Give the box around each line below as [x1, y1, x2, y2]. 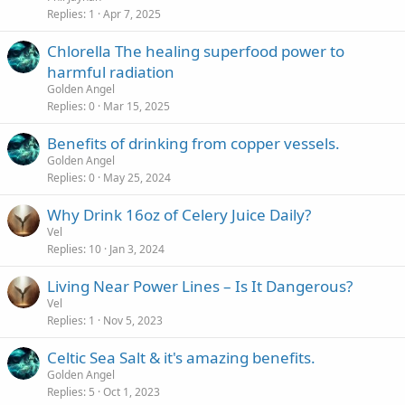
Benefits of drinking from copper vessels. [47, 133, 340, 154]
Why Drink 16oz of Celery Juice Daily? [47, 204, 311, 225]
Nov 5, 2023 [103, 313, 163, 328]
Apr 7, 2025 [103, 6, 161, 22]
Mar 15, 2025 [103, 99, 170, 114]
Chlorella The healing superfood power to [47, 41, 344, 61]
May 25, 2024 [103, 170, 171, 185]
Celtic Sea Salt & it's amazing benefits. [47, 347, 316, 368]
